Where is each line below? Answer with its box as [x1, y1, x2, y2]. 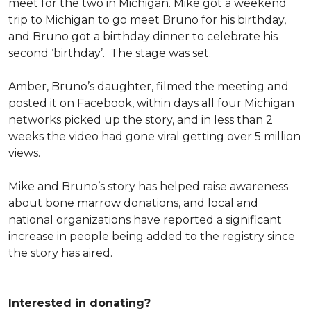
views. [8, 146, 40, 160]
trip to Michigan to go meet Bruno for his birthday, [8, 13, 286, 26]
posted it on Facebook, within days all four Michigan [8, 96, 294, 110]
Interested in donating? [8, 296, 151, 310]
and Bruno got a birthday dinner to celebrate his [8, 30, 278, 43]
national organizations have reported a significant [8, 213, 282, 226]
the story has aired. [8, 246, 121, 260]
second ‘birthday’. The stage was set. [8, 47, 217, 60]
